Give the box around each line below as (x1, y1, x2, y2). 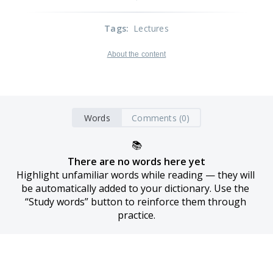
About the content (107, 50, 166, 58)
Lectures (133, 23, 169, 34)
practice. (118, 208, 155, 222)
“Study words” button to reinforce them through (24, 195, 246, 208)
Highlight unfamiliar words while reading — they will (16, 168, 255, 182)
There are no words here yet (68, 155, 205, 168)
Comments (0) (132, 112, 190, 124)
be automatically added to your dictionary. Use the (21, 182, 249, 195)
